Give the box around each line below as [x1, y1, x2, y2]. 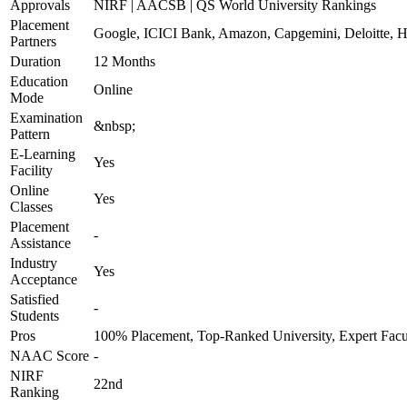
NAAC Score [10, 348, 89, 363]
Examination [10, 110, 83, 125]
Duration [10, 54, 61, 69]
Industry [10, 255, 57, 271]
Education [10, 74, 68, 89]
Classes [10, 199, 53, 214]
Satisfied [10, 292, 59, 307]
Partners [10, 34, 56, 49]
